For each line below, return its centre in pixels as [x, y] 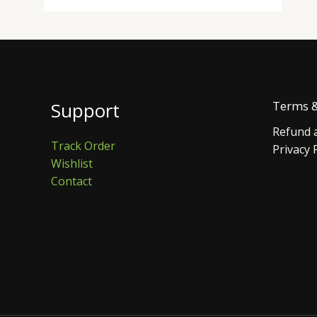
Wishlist [72, 164]
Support [85, 111]
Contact [71, 181]
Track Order [83, 146]
